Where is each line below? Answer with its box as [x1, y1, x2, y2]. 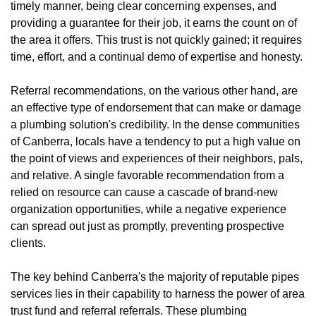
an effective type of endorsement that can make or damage [11, 101, 301, 114]
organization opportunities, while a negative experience [11, 202, 286, 215]
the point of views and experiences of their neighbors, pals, [11, 152, 303, 164]
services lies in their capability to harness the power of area [11, 287, 305, 300]
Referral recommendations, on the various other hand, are [11, 84, 298, 97]
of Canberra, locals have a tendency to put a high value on [11, 135, 300, 147]
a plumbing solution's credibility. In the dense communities [11, 118, 300, 130]
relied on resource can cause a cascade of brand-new [11, 186, 278, 198]
